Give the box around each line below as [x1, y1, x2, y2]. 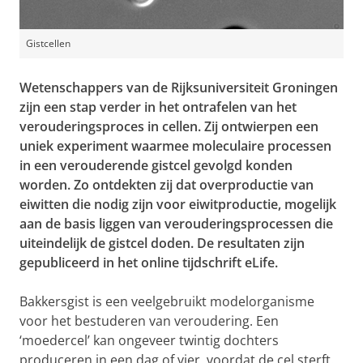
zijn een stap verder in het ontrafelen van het [19, 97, 297, 116]
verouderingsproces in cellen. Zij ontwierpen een [19, 117, 318, 135]
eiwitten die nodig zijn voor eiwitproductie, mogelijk [19, 194, 336, 213]
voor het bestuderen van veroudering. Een [19, 311, 279, 330]
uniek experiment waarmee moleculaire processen [19, 136, 331, 155]
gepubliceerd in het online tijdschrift [19, 253, 245, 271]
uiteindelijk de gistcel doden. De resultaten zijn [19, 233, 305, 252]
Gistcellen [26, 36, 70, 50]
